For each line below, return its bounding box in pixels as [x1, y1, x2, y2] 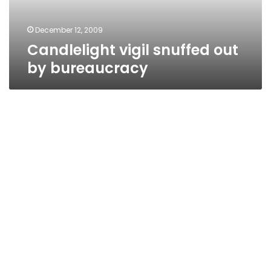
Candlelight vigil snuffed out [27, 40, 238, 60]
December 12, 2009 [35, 25, 103, 35]
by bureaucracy [27, 58, 148, 78]
